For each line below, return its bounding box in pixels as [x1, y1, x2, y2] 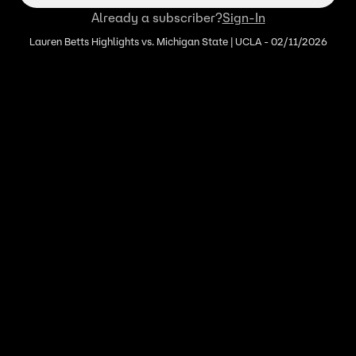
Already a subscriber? [91, 10, 222, 25]
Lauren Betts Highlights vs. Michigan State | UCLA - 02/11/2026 [29, 35, 327, 48]
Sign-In [222, 10, 265, 25]
